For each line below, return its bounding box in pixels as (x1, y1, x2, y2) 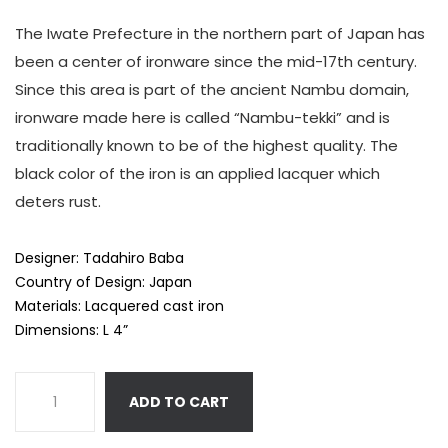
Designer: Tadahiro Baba (15, 247, 184, 268)
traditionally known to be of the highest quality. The (15, 134, 398, 156)
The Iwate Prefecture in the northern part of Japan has (15, 22, 425, 44)
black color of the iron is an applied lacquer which (15, 162, 380, 184)
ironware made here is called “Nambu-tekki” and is (15, 106, 390, 128)
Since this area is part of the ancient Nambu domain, (15, 78, 409, 100)
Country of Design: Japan (15, 271, 192, 292)
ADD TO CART (129, 391, 229, 412)
